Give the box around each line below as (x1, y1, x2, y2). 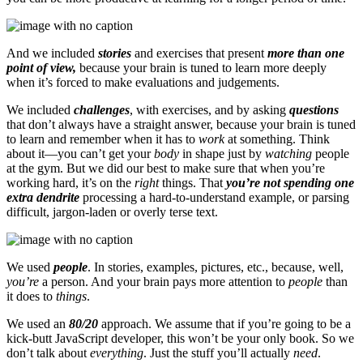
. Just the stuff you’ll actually (143, 345, 293, 360)
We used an (6, 316, 69, 331)
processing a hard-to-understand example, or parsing (79, 190, 349, 204)
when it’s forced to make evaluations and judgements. (6, 75, 280, 89)
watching (265, 146, 312, 160)
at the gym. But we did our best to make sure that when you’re (6, 160, 325, 175)
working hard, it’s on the (6, 175, 135, 190)
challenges (74, 102, 130, 117)
